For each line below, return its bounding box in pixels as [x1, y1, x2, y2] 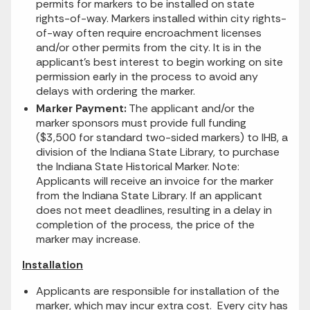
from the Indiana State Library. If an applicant [36, 188, 262, 203]
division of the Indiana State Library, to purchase [36, 145, 280, 160]
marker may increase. [36, 232, 140, 247]
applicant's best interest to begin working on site [36, 55, 283, 70]
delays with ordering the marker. [36, 84, 195, 99]
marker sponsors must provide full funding [36, 116, 246, 131]
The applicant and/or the [127, 101, 255, 116]
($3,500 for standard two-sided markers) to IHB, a [36, 130, 288, 145]
